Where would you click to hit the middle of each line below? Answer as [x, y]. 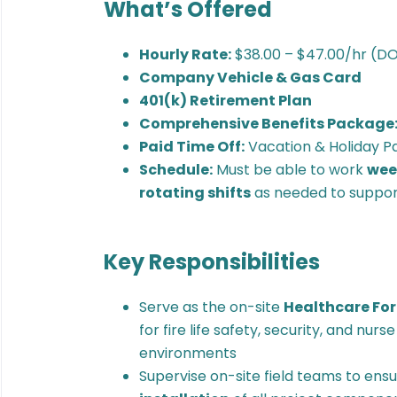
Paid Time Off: [192, 147]
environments [188, 353]
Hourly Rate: [185, 54]
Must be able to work [290, 170]
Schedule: [176, 170]
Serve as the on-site [211, 307]
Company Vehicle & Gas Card [250, 78]
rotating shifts [195, 193]
